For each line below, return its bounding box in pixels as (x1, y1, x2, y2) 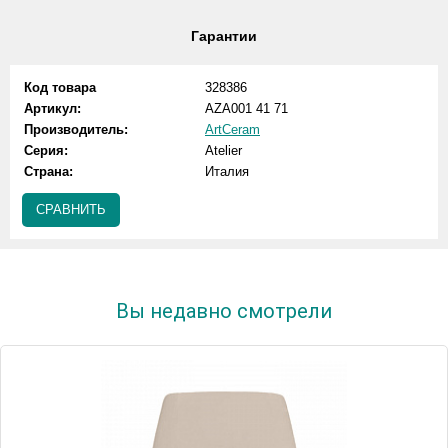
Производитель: (24, 122, 128, 137)
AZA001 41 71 (205, 101, 288, 116)
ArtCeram (205, 122, 260, 137)
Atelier (205, 143, 242, 158)
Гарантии (191, 28, 257, 44)
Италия (205, 164, 249, 179)
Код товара (24, 80, 96, 95)
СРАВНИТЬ (36, 202, 106, 217)
